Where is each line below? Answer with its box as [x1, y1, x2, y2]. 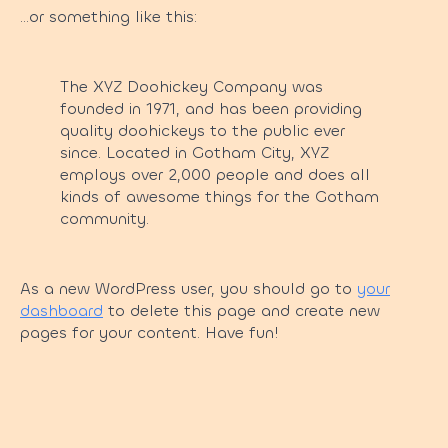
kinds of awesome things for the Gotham [60, 186, 379, 207]
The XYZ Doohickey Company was [60, 76, 323, 97]
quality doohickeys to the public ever [60, 120, 345, 141]
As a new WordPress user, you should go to [20, 278, 357, 299]
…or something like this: [20, 6, 197, 27]
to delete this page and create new [103, 300, 380, 321]
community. [60, 208, 149, 229]
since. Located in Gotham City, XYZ [60, 142, 329, 163]
